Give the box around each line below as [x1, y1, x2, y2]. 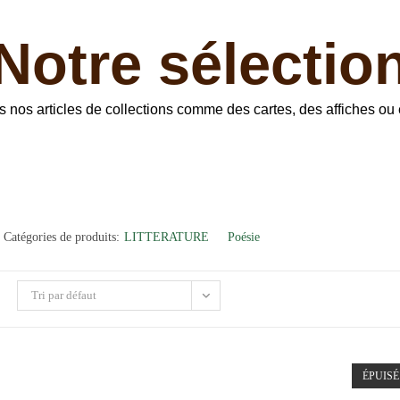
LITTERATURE [124, 230, 210, 244]
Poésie [228, 230, 261, 244]
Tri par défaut [31, 288, 97, 302]
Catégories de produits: [4, 230, 121, 244]
